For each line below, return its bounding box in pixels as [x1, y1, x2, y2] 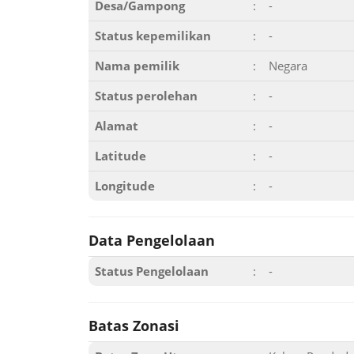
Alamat [95, 118, 138, 134]
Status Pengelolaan [95, 263, 209, 279]
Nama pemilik [95, 58, 179, 73]
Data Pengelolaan [88, 231, 215, 250]
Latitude [95, 148, 146, 164]
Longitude [95, 178, 155, 194]
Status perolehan [95, 88, 198, 104]
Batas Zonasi [88, 316, 179, 335]
